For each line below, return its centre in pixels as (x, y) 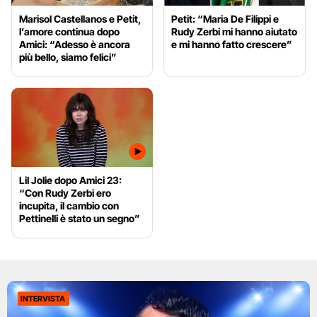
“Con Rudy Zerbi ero (65, 193)
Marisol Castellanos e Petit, (80, 18)
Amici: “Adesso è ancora (75, 44)
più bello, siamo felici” (68, 57)
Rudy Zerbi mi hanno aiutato (235, 31)
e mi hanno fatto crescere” (232, 44)
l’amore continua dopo (69, 31)
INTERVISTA (43, 299)
